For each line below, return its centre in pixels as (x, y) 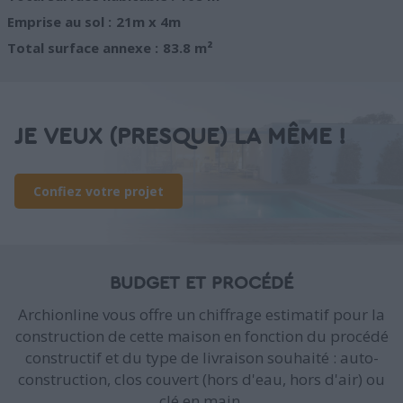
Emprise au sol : (59, 22)
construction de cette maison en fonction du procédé (201, 336)
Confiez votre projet (99, 192)
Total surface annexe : (83, 48)
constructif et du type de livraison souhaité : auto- (201, 358)
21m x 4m (148, 22)
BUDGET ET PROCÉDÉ (201, 284)
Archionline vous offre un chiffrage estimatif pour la (201, 315)
